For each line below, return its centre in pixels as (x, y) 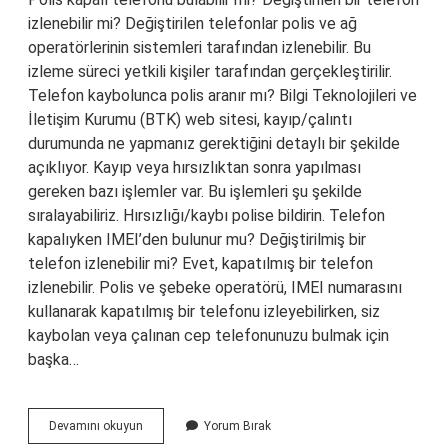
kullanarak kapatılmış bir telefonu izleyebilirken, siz (204, 311)
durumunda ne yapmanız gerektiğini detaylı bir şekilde (214, 143)
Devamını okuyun (96, 426)
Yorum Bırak (237, 426)
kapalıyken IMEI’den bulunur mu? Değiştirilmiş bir (197, 239)
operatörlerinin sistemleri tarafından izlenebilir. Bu (199, 47)
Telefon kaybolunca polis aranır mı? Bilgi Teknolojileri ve (222, 95)
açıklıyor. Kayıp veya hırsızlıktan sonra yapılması (194, 167)
